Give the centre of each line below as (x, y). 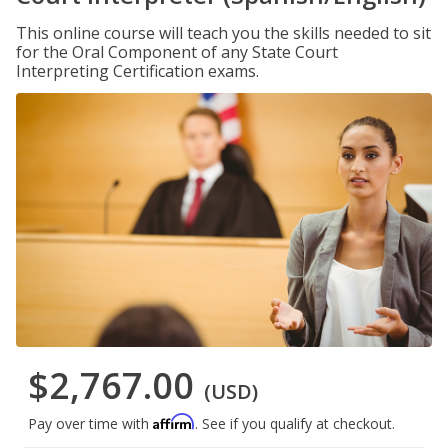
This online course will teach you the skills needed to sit (223, 33)
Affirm (174, 422)
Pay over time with (90, 424)
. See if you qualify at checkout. (295, 424)
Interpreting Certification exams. (137, 71)
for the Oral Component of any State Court (177, 52)
